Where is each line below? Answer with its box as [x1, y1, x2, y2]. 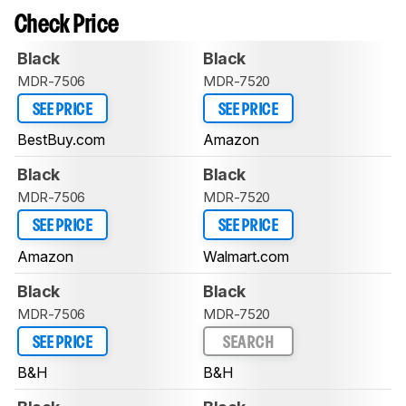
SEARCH [223, 334, 274, 351]
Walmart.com [203, 246, 289, 266]
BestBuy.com [17, 130, 105, 150]
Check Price [14, 14, 120, 37]
